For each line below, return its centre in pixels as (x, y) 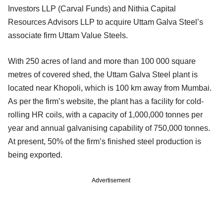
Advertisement (111, 180)
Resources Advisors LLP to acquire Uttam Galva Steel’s (106, 22)
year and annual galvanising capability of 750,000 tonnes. (109, 128)
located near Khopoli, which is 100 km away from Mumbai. (110, 88)
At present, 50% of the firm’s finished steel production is (105, 141)
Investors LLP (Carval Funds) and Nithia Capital (92, 8)
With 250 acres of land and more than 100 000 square (102, 61)
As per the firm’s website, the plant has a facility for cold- (106, 101)
